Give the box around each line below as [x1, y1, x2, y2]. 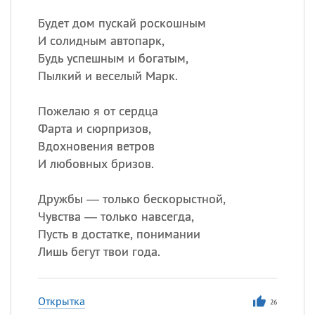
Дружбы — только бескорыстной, [37, 191, 226, 207]
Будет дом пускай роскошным [37, 15, 206, 31]
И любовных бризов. [37, 155, 154, 172]
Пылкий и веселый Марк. [37, 67, 178, 84]
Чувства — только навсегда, [37, 208, 194, 224]
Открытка [37, 294, 85, 308]
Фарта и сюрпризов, [37, 120, 151, 136]
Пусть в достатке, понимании [37, 226, 200, 242]
